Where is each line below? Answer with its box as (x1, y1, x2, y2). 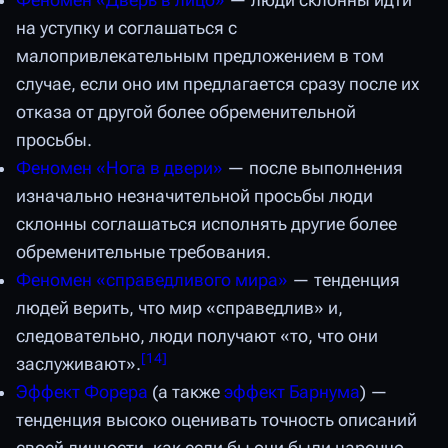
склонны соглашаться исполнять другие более (16, 214, 397, 235)
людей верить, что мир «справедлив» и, (16, 298, 343, 319)
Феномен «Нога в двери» (16, 158, 223, 179)
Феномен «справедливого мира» (16, 270, 288, 291)
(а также (148, 382, 224, 403)
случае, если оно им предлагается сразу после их (16, 74, 419, 95)
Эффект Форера (16, 382, 148, 403)
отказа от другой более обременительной (16, 102, 356, 123)
